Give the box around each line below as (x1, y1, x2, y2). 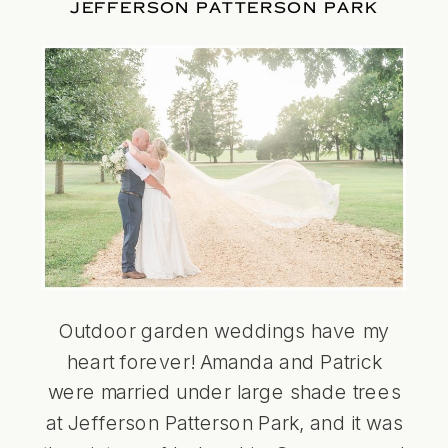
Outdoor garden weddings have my (58, 318, 390, 342)
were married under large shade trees (47, 379, 401, 404)
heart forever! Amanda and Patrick (66, 348, 382, 373)
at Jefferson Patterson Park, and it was (45, 410, 403, 435)
